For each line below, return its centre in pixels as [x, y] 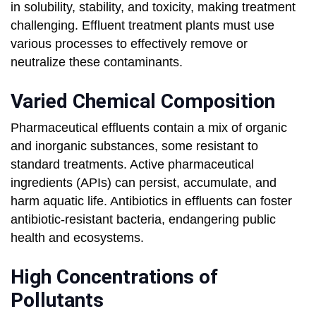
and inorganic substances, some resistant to [134, 146]
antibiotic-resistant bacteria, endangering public [143, 220]
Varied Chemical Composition [143, 102]
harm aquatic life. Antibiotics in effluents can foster [151, 201]
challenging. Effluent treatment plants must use [142, 26]
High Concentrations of [114, 277]
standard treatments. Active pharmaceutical [132, 165]
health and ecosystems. [77, 238]
